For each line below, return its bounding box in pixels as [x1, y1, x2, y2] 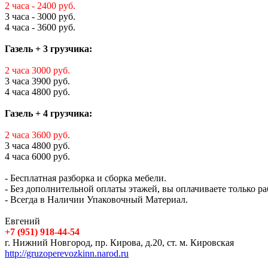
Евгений [5, 215, 40, 226]
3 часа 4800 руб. [5, 140, 70, 151]
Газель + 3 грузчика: [5, 43, 92, 54]
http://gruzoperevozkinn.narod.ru [5, 248, 129, 258]
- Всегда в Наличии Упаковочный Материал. [5, 194, 188, 205]
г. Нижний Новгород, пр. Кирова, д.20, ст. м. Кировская [5, 237, 234, 248]
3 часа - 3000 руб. [5, 11, 75, 22]
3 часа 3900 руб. [5, 75, 70, 86]
